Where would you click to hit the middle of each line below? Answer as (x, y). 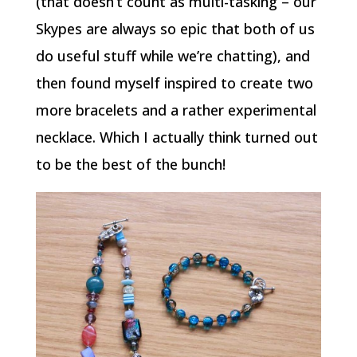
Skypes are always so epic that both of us (175, 29)
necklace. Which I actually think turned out (177, 137)
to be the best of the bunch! (130, 165)
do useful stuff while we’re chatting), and (173, 56)
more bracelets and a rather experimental (176, 110)
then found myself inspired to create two (174, 83)
